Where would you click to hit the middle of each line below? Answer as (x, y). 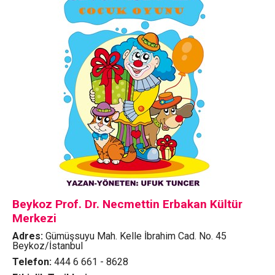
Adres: (29, 236)
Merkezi (34, 218)
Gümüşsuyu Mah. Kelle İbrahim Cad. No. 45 (136, 236)
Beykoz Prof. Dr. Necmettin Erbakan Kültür (127, 204)
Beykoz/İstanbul (47, 246)
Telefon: (33, 262)
